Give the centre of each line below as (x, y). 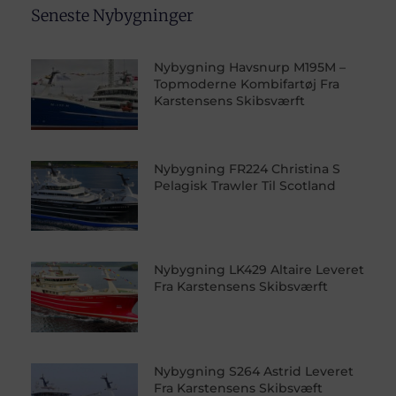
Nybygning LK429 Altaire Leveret (259, 270)
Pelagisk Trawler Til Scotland (244, 185)
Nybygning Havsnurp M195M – (249, 67)
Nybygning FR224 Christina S (247, 168)
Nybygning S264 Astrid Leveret (253, 372)
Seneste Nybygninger (112, 15)
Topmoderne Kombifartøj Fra (246, 84)
